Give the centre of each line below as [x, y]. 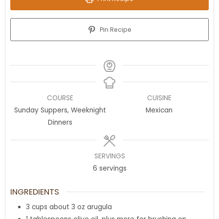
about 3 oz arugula [81, 207]
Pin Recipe [115, 30]
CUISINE [159, 98]
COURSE [60, 98]
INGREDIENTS [35, 192]
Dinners [60, 123]
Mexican [159, 110]
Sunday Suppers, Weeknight [60, 110]
